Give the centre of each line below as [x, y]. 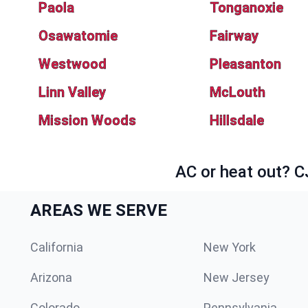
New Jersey [236, 277]
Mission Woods [87, 120]
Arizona [51, 277]
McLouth [237, 92]
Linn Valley [72, 92]
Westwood [73, 64]
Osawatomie [78, 36]
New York [230, 247]
